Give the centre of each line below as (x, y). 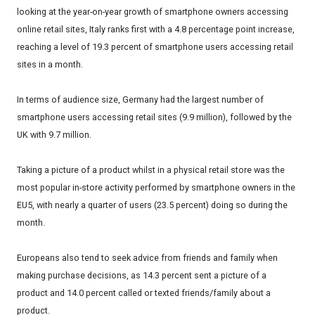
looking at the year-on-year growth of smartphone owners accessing (153, 12)
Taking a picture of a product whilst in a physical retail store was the (151, 170)
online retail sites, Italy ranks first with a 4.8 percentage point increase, (156, 30)
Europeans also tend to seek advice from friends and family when (147, 258)
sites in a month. (50, 65)
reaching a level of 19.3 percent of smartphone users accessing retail (155, 47)
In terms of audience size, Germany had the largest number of (140, 100)
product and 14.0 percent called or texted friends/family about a (144, 293)
